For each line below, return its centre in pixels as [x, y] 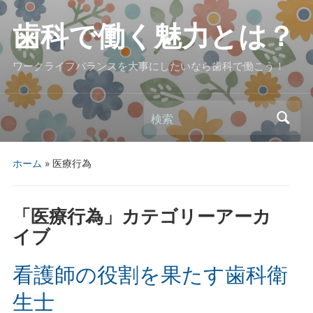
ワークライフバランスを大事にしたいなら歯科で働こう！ [148, 66]
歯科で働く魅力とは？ [153, 37]
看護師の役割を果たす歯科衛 [150, 275]
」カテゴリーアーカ [187, 217]
